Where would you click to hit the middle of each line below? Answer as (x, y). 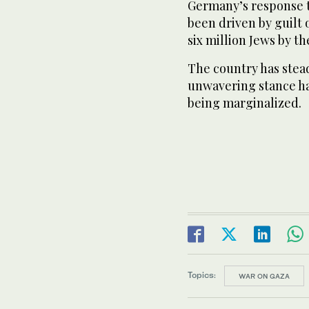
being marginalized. (245, 102)
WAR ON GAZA (264, 276)
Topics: (202, 275)
